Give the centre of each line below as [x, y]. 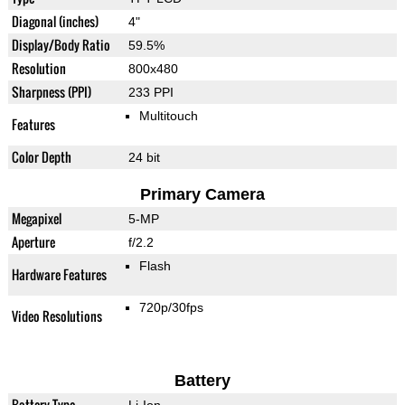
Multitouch [168, 116]
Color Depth [41, 157]
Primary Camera [202, 195]
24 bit [144, 158]
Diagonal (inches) [55, 22]
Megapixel [36, 219]
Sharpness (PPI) [51, 92]
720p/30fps [171, 308]
